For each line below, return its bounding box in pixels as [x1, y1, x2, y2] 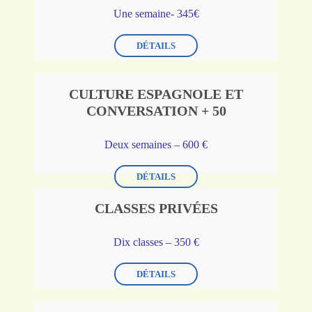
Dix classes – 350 [113, 236, 194, 249]
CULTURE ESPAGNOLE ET [69, 86, 243, 102]
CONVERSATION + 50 [86, 103, 226, 119]
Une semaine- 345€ [113, 8, 199, 20]
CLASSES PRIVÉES [94, 201, 218, 217]
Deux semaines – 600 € [104, 139, 208, 151]
